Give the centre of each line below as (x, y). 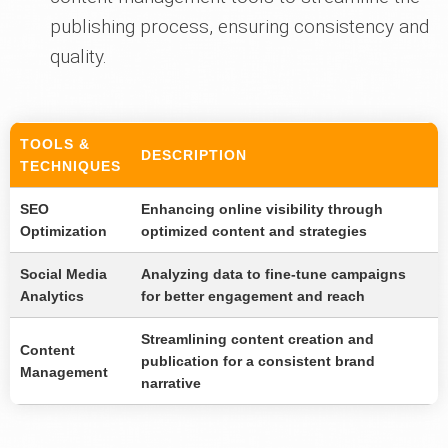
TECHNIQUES (70, 166)
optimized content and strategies (254, 231)
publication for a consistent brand (258, 361)
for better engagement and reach (253, 296)
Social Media (63, 274)
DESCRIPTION (194, 155)
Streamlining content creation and (257, 339)
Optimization (63, 231)
